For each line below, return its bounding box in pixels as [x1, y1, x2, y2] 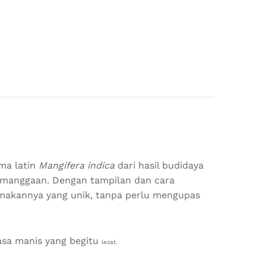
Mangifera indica [39, 160, 115, 172]
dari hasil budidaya [115, 160, 204, 172]
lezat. [102, 239, 118, 246]
